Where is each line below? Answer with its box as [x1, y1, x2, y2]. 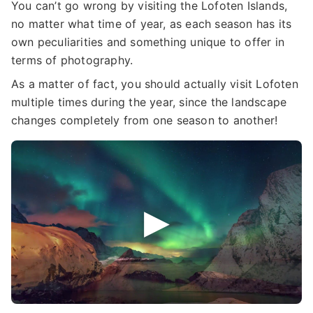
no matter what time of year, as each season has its [11, 17, 292, 31]
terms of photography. [11, 53, 133, 68]
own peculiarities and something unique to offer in [11, 35, 285, 50]
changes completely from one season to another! [11, 113, 278, 128]
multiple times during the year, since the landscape [11, 95, 287, 110]
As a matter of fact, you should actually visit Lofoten [11, 77, 298, 92]
